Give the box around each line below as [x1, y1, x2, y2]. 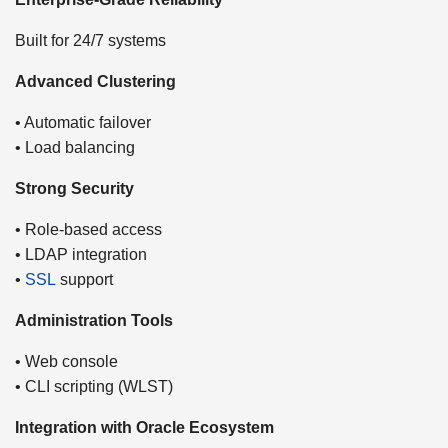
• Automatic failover [15, 113, 151, 131]
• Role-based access [15, 220, 162, 238]
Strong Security [15, 179, 134, 197]
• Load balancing [15, 138, 135, 156]
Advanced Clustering [15, 72, 176, 90]
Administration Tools [15, 311, 173, 329]
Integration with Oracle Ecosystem [15, 418, 274, 436]
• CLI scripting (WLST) [15, 377, 173, 395]
